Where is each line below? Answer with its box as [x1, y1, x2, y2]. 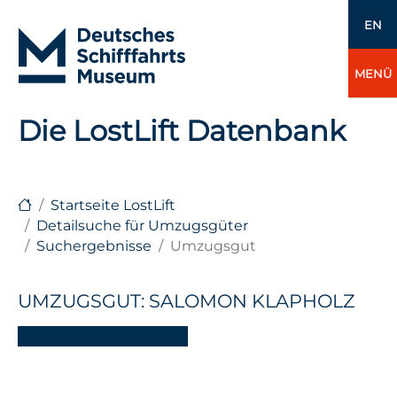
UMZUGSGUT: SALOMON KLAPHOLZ [18, 290, 355, 313]
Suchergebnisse [36, 237, 152, 254]
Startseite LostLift [51, 196, 175, 214]
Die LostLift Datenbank [18, 113, 346, 148]
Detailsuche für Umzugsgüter [36, 216, 248, 234]
